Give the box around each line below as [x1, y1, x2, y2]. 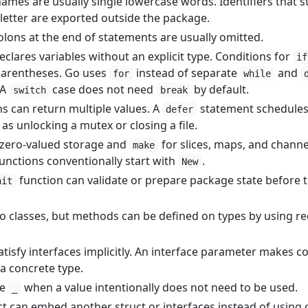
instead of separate [133, 65, 240, 80]
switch [12, 84, 46, 96]
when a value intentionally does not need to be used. [21, 279, 298, 295]
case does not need [49, 81, 157, 97]
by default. [191, 81, 250, 97]
